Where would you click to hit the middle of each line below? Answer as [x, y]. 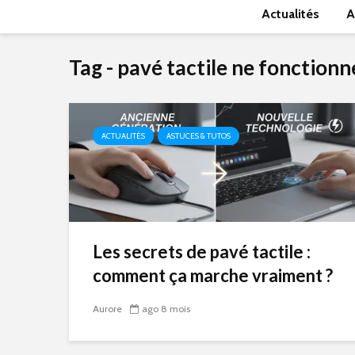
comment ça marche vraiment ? [213, 275]
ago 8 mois [166, 309]
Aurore [107, 309]
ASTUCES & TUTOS [198, 136]
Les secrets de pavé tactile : [202, 252]
